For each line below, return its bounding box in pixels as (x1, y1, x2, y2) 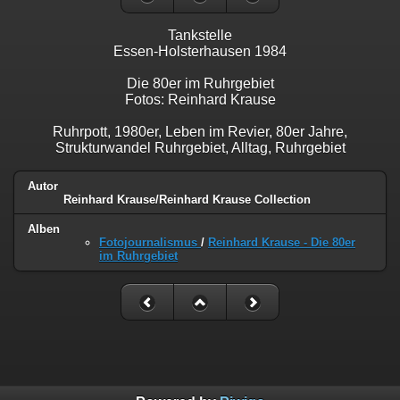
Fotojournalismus (99, 236, 201, 250)
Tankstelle (168, 27, 232, 43)
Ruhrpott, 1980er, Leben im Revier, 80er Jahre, (53, 123, 347, 139)
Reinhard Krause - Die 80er (208, 236, 355, 250)
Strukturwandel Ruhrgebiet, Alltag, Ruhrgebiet (54, 139, 346, 155)
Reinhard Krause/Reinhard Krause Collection (63, 192, 311, 206)
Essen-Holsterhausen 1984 (113, 43, 287, 59)
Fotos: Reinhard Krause (124, 91, 276, 107)
